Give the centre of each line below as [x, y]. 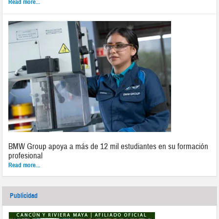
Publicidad [24, 196]
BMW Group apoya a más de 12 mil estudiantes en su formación [109, 146]
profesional [26, 155]
